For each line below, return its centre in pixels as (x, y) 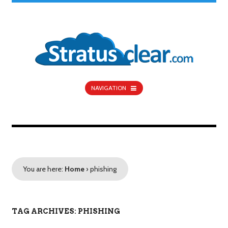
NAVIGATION (108, 88)
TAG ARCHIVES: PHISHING (66, 211)
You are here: (43, 169)
